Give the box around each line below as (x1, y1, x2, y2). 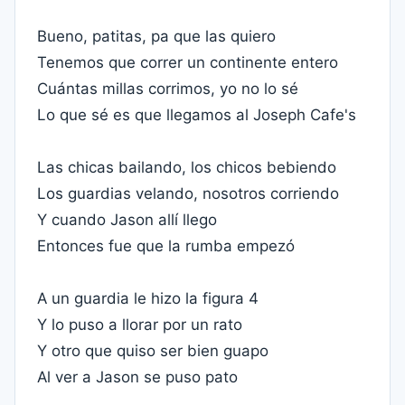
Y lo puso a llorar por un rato (37, 316, 242, 334)
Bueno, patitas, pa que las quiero (37, 27, 276, 45)
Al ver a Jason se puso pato (37, 368, 238, 386)
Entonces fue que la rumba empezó (37, 237, 295, 255)
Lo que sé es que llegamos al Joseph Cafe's (37, 106, 356, 124)
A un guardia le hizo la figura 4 (37, 289, 259, 307)
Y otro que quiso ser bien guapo (37, 342, 268, 360)
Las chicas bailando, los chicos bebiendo (37, 158, 336, 176)
